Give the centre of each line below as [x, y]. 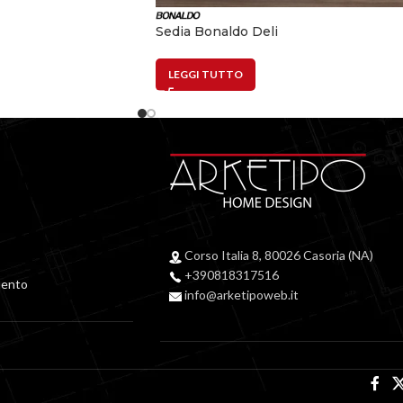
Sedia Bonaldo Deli [217, 32]
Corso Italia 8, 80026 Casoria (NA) [277, 255]
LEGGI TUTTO [206, 75]
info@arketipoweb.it [240, 295]
